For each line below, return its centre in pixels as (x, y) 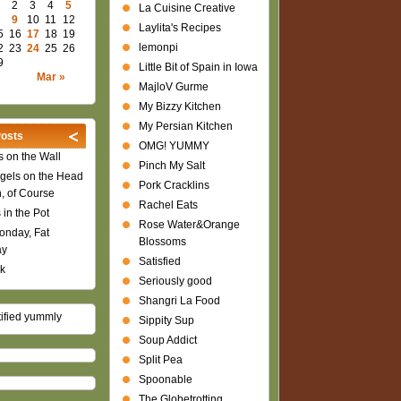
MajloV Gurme (173, 87)
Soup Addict (167, 340)
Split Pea (160, 360)
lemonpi (158, 47)
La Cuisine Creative (187, 8)
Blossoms (162, 242)
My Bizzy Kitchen (179, 107)
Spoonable (165, 380)
